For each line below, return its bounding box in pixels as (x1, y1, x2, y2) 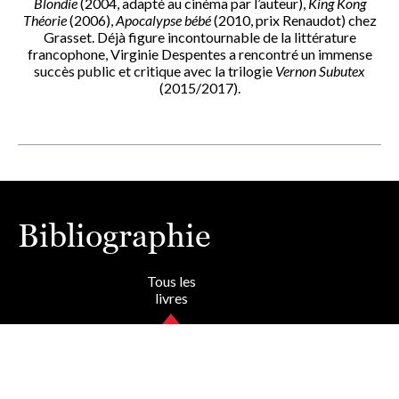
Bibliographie (18, 216, 210, 254)
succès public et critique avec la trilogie (34, 61, 275, 79)
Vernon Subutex (275, 61, 365, 79)
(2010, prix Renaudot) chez (210, 11, 377, 28)
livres (154, 289, 188, 306)
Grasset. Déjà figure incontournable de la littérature (43, 28, 356, 45)
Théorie (22, 11, 67, 28)
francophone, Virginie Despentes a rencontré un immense (27, 45, 372, 62)
